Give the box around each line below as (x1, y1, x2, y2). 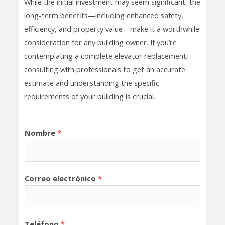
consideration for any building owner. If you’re (24, 37, 177, 48)
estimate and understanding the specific (24, 78, 159, 88)
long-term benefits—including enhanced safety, (24, 10, 183, 21)
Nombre (24, 127, 57, 138)
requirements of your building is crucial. (24, 91, 155, 102)
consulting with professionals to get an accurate (24, 64, 185, 75)
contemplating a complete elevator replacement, (24, 51, 188, 61)
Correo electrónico (24, 173, 98, 183)
